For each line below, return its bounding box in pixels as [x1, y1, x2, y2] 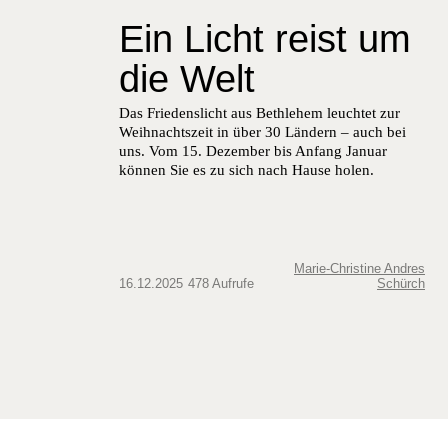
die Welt [119, 57, 255, 100]
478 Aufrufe [188, 275, 254, 291]
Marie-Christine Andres [294, 260, 425, 276]
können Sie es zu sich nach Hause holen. [119, 161, 374, 178]
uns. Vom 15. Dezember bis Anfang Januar [119, 142, 387, 159]
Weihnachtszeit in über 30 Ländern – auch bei [119, 123, 406, 140]
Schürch [377, 275, 425, 291]
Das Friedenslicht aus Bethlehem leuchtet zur [119, 104, 400, 121]
